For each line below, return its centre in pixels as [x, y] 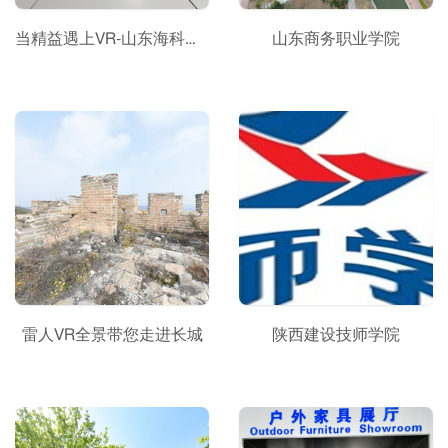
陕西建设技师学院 [336, 335]
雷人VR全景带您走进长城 [112, 335]
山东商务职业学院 [336, 39]
